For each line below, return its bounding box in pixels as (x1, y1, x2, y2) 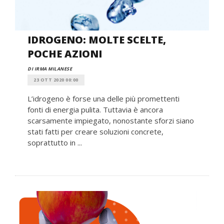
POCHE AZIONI (27, 46, 102, 60)
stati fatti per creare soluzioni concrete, (27, 126, 163, 136)
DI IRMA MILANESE (27, 65, 72, 72)
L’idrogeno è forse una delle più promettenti (27, 93, 179, 103)
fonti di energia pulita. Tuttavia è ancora (27, 104, 163, 114)
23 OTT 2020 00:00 (33, 76, 78, 83)
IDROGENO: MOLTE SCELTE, (27, 32, 166, 46)
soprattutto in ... (27, 137, 82, 147)
